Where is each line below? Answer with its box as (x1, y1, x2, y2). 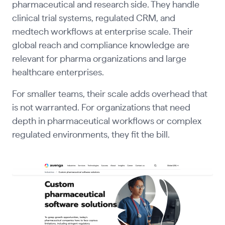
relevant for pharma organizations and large (12, 55, 186, 64)
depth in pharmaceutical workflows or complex (12, 117, 201, 127)
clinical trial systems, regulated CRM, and (12, 14, 175, 24)
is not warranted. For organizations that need (12, 103, 190, 113)
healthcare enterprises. (12, 68, 104, 78)
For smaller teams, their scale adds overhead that (12, 90, 207, 99)
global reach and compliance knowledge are (12, 41, 189, 51)
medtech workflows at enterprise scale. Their (12, 28, 193, 37)
